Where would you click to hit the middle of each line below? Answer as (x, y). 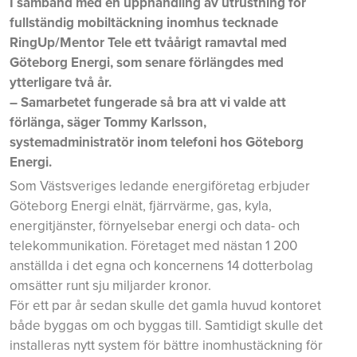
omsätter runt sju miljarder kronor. (110, 285)
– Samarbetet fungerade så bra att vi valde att (148, 102)
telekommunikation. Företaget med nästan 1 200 (153, 245)
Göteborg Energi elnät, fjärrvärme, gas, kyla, (141, 206)
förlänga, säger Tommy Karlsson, (108, 122)
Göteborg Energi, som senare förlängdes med (147, 62)
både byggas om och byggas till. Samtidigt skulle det (166, 325)
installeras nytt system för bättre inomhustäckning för (166, 345)
